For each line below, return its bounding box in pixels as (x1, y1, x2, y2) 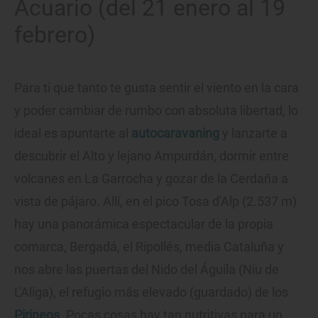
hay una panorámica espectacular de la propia (14, 216, 273, 231)
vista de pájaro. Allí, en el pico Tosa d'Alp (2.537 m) (14, 193, 297, 209)
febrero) (14, 21, 95, 48)
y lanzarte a (219, 125, 287, 141)
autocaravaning (131, 125, 219, 141)
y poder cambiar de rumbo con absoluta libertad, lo (14, 102, 298, 118)
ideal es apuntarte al (14, 125, 131, 141)
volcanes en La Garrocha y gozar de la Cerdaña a (14, 170, 288, 186)
